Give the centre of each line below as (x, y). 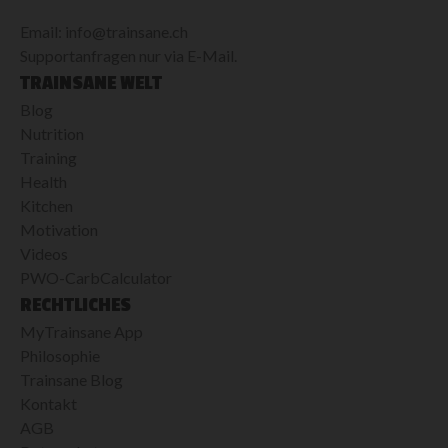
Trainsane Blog (71, 379)
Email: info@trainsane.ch (104, 31)
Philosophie (60, 355)
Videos (44, 253)
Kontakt (48, 403)
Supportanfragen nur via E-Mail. (128, 55)
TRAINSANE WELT (91, 82)
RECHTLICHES (75, 304)
